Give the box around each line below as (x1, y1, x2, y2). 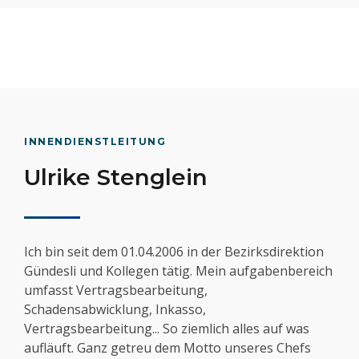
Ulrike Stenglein (24, 163, 208, 192)
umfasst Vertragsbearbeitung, (24, 281, 208, 300)
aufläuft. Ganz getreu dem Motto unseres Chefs (24, 339, 311, 357)
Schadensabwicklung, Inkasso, (24, 301, 206, 319)
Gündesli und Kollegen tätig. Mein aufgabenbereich (24, 262, 333, 280)
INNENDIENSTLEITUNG (24, 135, 166, 148)
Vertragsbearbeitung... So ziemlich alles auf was (24, 320, 309, 338)
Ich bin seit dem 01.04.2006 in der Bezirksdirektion (24, 243, 324, 261)
